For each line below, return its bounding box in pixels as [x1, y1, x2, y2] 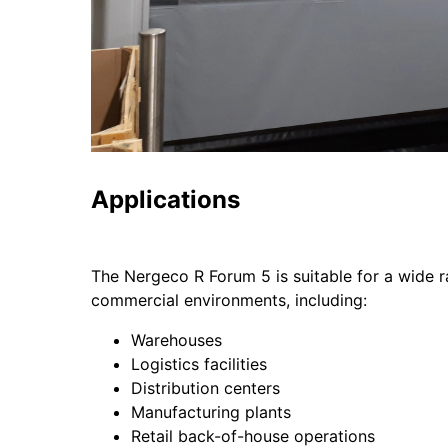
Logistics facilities [130, 354, 267, 375]
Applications [90, 185, 240, 215]
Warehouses [130, 330, 222, 351]
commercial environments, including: [90, 290, 367, 311]
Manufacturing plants [130, 402, 291, 423]
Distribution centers [130, 378, 280, 399]
